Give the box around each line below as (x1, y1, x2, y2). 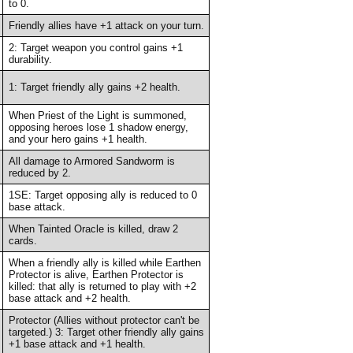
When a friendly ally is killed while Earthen (8, 256, 201, 269)
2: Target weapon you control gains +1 (8, 41, 183, 54)
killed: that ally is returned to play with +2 (8, 280, 196, 292)
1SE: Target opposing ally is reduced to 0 (8, 188, 197, 201)
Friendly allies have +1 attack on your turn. (8, 19, 204, 32)
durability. (8, 53, 52, 65)
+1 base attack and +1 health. (8, 337, 146, 350)
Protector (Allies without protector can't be (8, 314, 199, 326)
